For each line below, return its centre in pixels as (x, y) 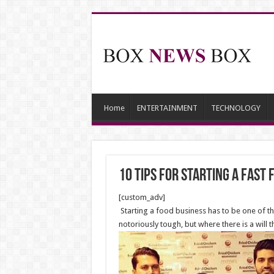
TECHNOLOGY (235, 108)
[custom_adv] (142, 197)
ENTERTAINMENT (167, 108)
